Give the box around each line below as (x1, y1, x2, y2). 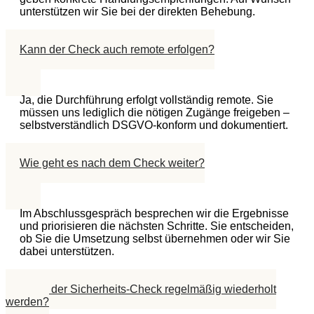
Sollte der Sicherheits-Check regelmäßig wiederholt (20, 282, 276, 295)
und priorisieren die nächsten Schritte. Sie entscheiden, (20, 219, 294, 232)
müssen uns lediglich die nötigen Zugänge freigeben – (20, 106, 289, 118)
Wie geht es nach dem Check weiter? (20, 156, 205, 169)
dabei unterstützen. (20, 245, 114, 257)
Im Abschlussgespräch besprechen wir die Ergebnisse (20, 207, 289, 219)
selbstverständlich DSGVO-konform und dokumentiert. (20, 118, 288, 131)
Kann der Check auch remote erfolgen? (20, 43, 214, 55)
